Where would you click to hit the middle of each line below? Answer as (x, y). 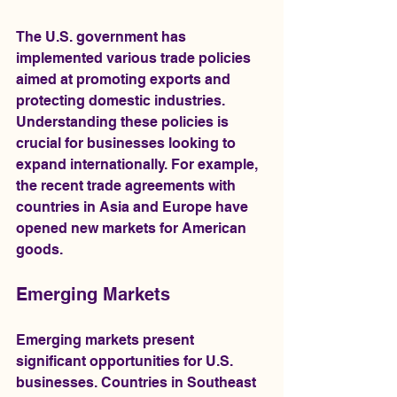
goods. (39, 249)
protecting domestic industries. (122, 101)
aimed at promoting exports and (125, 79)
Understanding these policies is (124, 122)
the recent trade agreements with (128, 186)
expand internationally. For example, (139, 164)
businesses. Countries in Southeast (138, 382)
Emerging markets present (107, 340)
